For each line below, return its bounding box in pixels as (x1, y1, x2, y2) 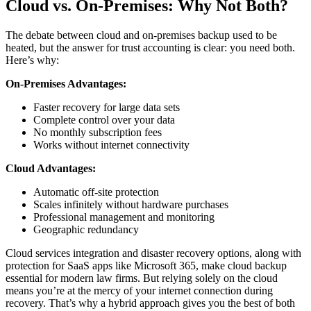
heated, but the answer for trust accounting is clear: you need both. (6, 41, 295, 53)
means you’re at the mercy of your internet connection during (6, 284, 273, 296)
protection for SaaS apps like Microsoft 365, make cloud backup (6, 259, 287, 271)
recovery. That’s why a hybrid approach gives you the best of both (6, 296, 295, 309)
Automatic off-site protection (33, 185, 159, 198)
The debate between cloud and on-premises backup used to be (6, 28, 277, 41)
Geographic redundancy (33, 223, 139, 235)
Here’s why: (6, 53, 59, 66)
